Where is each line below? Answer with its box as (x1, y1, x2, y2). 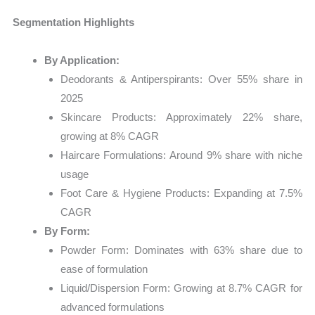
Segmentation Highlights (13, 16, 135, 29)
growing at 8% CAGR (60, 129, 159, 142)
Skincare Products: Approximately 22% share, (60, 110, 302, 123)
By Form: (44, 224, 91, 237)
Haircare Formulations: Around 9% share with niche (60, 148, 302, 161)
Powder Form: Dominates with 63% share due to (60, 243, 302, 256)
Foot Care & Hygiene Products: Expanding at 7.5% (60, 186, 302, 199)
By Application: (44, 53, 120, 66)
